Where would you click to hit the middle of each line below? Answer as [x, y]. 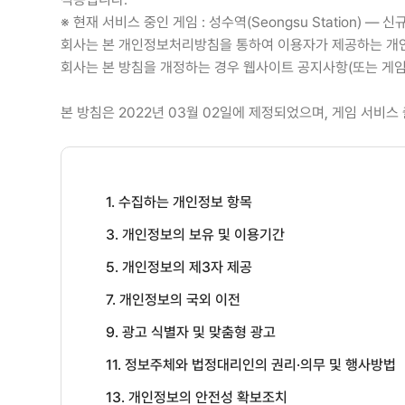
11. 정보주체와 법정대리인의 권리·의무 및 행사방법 [250, 365]
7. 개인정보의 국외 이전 [173, 300]
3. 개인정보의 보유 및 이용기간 [195, 235]
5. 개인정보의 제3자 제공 [179, 268]
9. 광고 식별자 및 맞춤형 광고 [190, 333]
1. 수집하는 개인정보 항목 [179, 202]
